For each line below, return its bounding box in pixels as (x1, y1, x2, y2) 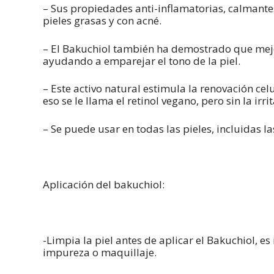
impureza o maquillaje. (43, 245, 157, 259)
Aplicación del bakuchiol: (43, 177, 165, 191)
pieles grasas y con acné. (43, 13, 161, 28)
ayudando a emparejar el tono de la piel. (43, 53, 240, 68)
